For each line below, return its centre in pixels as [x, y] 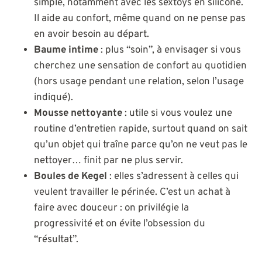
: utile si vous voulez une [177, 114]
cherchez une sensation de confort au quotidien [140, 66]
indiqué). [54, 98]
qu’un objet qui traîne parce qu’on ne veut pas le [141, 145]
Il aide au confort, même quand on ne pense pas [140, 19]
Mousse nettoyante [78, 114]
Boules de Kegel [70, 177]
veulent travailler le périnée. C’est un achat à [132, 193]
